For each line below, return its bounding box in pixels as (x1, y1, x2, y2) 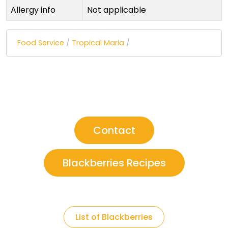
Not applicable (87, 4, 146, 16)
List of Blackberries (75, 211, 153, 223)
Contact (93, 123, 135, 138)
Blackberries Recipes (62, 156, 166, 170)
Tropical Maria (72, 38, 124, 48)
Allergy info (11, 4, 55, 16)
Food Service (17, 38, 64, 48)
